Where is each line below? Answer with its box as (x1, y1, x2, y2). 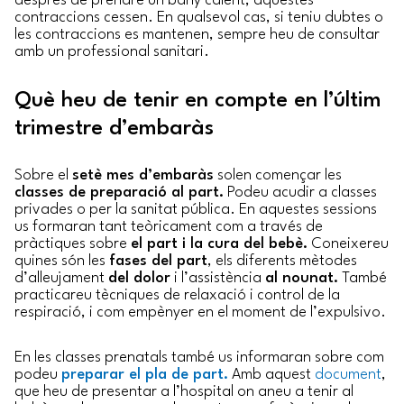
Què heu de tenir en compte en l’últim (14, 90, 381, 113)
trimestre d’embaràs (14, 118, 214, 141)
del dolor (108, 271, 170, 287)
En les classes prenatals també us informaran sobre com (14, 349, 384, 365)
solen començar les (214, 168, 342, 184)
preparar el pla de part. (61, 366, 228, 382)
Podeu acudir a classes (224, 185, 377, 201)
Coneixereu (308, 236, 389, 252)
